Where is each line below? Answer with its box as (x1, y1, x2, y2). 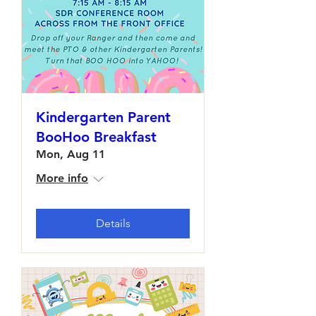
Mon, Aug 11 (36, 147, 105, 161)
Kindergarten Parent (36, 109, 171, 126)
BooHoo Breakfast (36, 128, 157, 145)
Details (95, 217, 130, 230)
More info (36, 171, 88, 185)
